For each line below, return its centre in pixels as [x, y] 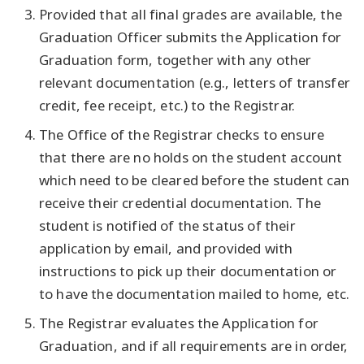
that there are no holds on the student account [191, 158]
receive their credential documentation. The [180, 203]
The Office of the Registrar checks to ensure [182, 135]
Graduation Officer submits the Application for [191, 37]
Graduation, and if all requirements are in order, [193, 346]
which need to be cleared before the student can [195, 180]
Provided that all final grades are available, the [191, 15]
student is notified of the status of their [167, 226]
